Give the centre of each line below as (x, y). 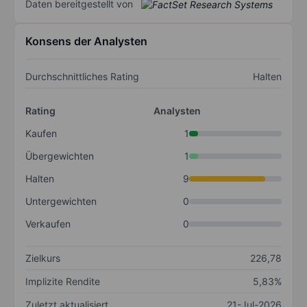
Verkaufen (48, 224)
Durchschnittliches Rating (82, 77)
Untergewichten (61, 201)
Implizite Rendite (63, 282)
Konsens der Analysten (86, 41)
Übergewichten (60, 156)
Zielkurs (43, 258)
